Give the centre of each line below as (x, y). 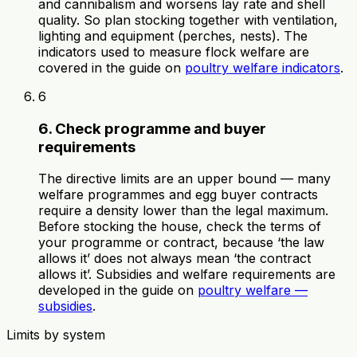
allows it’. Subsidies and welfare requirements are (187, 275)
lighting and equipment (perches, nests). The (173, 35)
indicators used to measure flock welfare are (174, 51)
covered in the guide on (112, 67)
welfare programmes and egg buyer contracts (178, 195)
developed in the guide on (118, 290)
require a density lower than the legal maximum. (183, 211)
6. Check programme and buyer (152, 128)
